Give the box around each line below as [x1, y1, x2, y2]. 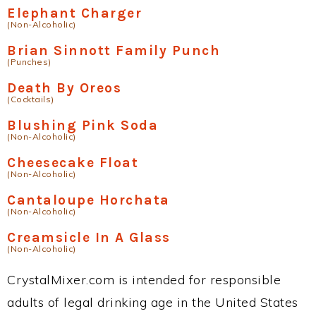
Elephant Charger [7, 5, 142, 21]
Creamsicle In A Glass [7, 229, 171, 245]
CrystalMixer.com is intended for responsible [7, 272, 281, 288]
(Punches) [7, 56, 51, 67]
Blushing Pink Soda [7, 117, 158, 133]
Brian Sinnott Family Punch [7, 42, 220, 59]
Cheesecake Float [7, 154, 138, 171]
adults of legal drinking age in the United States [7, 294, 298, 310]
